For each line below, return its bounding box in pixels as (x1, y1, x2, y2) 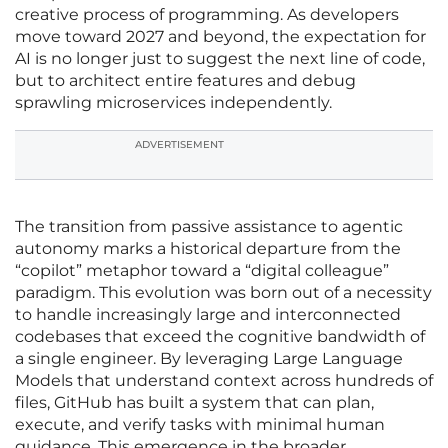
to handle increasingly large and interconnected (15, 305, 401, 325)
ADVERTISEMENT (135, 138, 224, 152)
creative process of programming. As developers (15, 5, 399, 25)
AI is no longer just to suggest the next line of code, (15, 49, 425, 69)
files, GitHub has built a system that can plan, (15, 393, 374, 413)
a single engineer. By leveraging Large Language (15, 349, 403, 369)
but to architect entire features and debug (15, 71, 356, 91)
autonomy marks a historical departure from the (15, 239, 401, 259)
